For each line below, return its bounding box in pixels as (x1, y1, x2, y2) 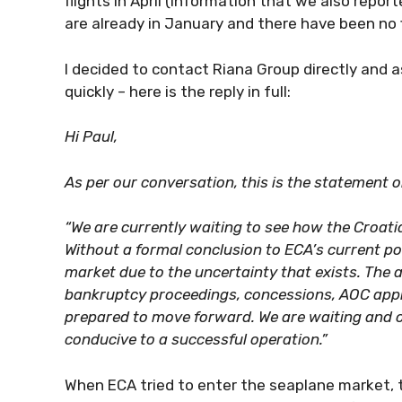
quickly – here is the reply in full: (65, 82, 291, 100)
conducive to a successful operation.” (65, 330, 328, 348)
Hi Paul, (65, 127, 118, 145)
